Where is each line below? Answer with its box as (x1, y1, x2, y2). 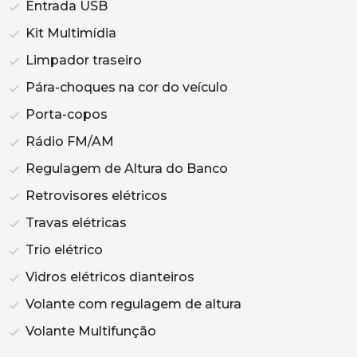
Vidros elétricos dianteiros (22, 269, 194, 284)
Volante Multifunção (22, 324, 156, 339)
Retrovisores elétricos (22, 188, 167, 203)
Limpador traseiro (22, 53, 142, 68)
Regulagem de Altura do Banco (22, 161, 228, 176)
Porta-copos (22, 107, 108, 122)
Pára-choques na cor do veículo (22, 80, 228, 95)
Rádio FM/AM (22, 134, 114, 149)
